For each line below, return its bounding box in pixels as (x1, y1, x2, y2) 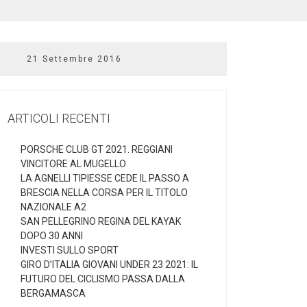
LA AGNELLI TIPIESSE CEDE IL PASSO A (21, 173, 189, 184)
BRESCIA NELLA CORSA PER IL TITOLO (21, 187, 188, 199)
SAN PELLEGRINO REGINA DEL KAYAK (21, 216, 181, 228)
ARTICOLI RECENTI (8, 111, 110, 126)
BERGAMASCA (21, 288, 86, 299)
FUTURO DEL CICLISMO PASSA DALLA (21, 273, 185, 285)
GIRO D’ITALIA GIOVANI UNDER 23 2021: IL (21, 259, 198, 271)
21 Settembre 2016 (27, 54, 122, 64)
